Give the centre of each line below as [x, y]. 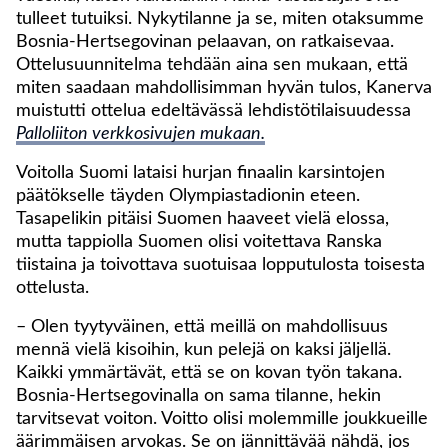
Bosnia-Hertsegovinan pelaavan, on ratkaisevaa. [205, 41]
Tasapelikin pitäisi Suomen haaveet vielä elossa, [202, 218]
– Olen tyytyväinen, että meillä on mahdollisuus [202, 326]
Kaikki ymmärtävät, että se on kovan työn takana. [209, 372]
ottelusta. [52, 287]
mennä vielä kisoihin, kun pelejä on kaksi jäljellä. [203, 349]
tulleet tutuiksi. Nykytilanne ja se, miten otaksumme [220, 18]
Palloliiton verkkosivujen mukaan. [140, 133]
